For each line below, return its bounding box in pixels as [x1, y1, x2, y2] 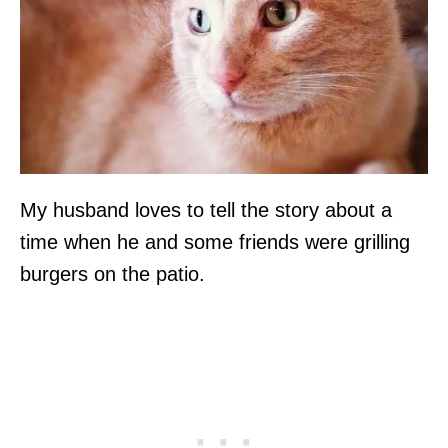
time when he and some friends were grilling [20, 230, 410, 253]
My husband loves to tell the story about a [20, 198, 392, 221]
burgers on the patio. [20, 262, 205, 285]
